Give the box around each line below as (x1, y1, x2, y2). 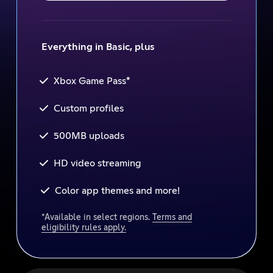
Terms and (152, 213, 192, 222)
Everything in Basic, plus (41, 42, 155, 52)
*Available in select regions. (41, 213, 152, 222)
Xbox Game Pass (53, 76, 126, 86)
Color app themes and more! (54, 185, 180, 196)
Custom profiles (53, 103, 124, 113)
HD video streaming (53, 158, 141, 168)
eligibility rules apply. (41, 224, 126, 232)
